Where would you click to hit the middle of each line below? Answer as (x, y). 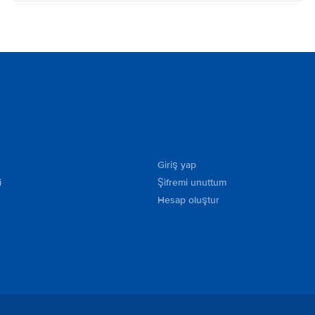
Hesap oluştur (188, 200)
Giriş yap (177, 165)
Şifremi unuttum (192, 182)
